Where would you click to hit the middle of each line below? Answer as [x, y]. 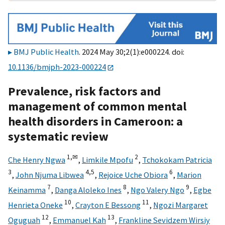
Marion [189, 175]
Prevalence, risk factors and [84, 91]
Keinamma [27, 190]
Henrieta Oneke [35, 205]
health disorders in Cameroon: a [95, 121]
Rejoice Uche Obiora [133, 175]
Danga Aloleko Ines [88, 190]
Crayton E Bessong [108, 205]
